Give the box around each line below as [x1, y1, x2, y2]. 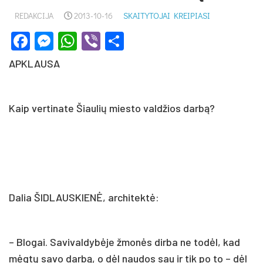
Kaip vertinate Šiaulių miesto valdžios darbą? [9, 101, 215, 114]
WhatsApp [77, 29, 163, 52]
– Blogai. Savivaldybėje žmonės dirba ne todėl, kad [9, 235, 240, 248]
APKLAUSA [9, 56, 60, 70]
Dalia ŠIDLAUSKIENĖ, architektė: [9, 190, 159, 204]
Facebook [30, 29, 111, 52]
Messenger [53, 29, 145, 52]
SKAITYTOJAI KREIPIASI [123, 10, 210, 21]
